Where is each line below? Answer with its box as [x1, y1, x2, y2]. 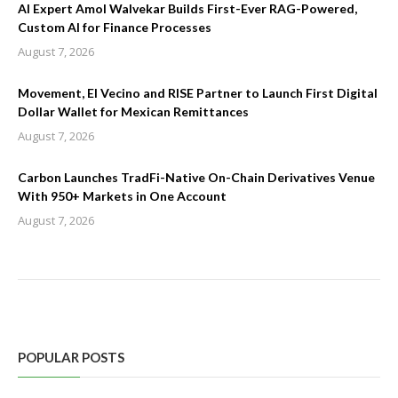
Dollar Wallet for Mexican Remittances [18, 103, 249, 119]
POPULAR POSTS [18, 348, 124, 365]
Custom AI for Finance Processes [18, 19, 211, 35]
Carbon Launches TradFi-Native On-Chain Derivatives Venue [18, 169, 375, 185]
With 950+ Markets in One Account [18, 187, 227, 203]
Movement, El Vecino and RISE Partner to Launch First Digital [18, 84, 378, 100]
